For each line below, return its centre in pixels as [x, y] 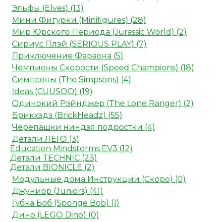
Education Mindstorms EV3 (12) [71, 149]
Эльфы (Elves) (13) [48, 8]
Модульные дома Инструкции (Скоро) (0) [99, 179]
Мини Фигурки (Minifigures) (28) [79, 20]
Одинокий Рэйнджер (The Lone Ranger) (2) [103, 104]
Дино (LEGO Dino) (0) [55, 215]
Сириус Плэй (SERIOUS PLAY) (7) [79, 44]
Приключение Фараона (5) [68, 56]
